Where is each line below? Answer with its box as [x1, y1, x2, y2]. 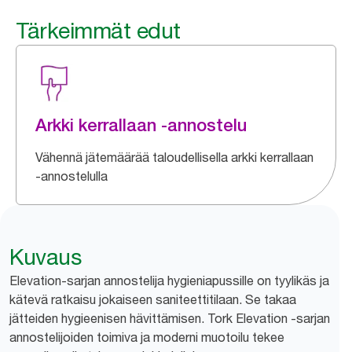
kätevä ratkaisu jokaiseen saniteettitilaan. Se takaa [9, 291, 296, 307]
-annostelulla [35, 168, 108, 184]
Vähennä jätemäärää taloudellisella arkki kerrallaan [35, 149, 313, 165]
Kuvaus [9, 244, 81, 270]
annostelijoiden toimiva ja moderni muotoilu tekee [9, 329, 284, 345]
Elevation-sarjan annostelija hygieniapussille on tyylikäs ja [9, 273, 329, 288]
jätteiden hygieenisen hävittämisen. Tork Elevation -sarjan [9, 310, 330, 326]
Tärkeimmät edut [16, 17, 181, 44]
